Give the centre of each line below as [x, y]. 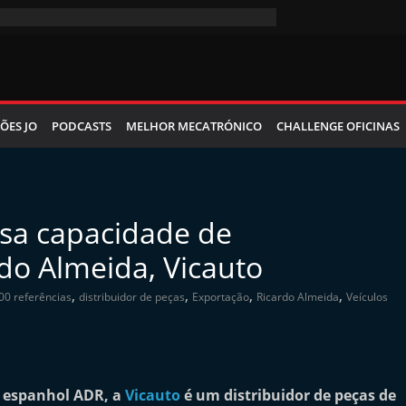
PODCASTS [82, 126]
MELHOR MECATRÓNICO [194, 126]
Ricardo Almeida [298, 297]
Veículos [367, 297]
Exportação [221, 297]
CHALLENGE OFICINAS [338, 126]
